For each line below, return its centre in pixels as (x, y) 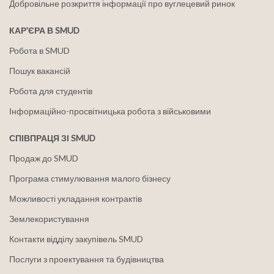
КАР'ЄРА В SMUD (44, 30)
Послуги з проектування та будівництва (87, 259)
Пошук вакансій (40, 70)
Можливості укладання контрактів (76, 198)
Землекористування (49, 218)
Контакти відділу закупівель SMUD (76, 239)
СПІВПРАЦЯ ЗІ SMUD (52, 138)
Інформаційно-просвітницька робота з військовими (110, 111)
